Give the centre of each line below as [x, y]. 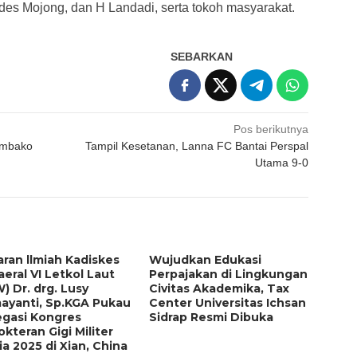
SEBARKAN [202, 56]
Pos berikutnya [271, 129]
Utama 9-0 [282, 162]
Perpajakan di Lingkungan [229, 274]
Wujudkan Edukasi [206, 259]
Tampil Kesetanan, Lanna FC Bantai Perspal [197, 145]
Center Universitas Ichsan [228, 302]
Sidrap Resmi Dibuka [212, 317]
